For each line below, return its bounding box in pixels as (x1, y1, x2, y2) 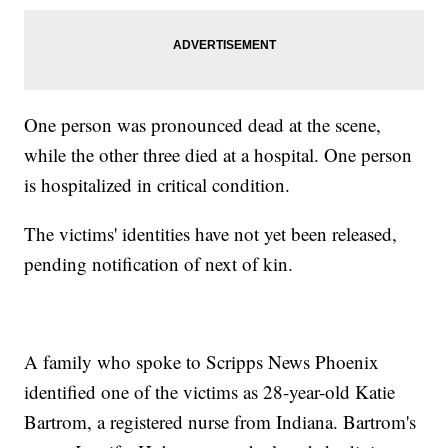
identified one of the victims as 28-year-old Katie (24, 378, 396, 404)
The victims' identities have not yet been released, (24, 220, 398, 246)
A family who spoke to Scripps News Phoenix (24, 348, 380, 374)
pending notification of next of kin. (24, 250, 294, 276)
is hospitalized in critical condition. (24, 171, 291, 197)
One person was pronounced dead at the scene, (24, 111, 382, 137)
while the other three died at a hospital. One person (24, 141, 413, 167)
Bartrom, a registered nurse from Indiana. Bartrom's (24, 408, 417, 434)
